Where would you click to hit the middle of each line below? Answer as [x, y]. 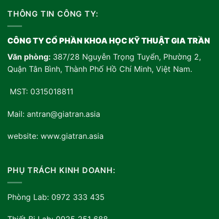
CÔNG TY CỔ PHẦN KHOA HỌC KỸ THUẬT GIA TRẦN [109, 40]
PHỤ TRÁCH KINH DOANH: [62, 170]
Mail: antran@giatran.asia [54, 114]
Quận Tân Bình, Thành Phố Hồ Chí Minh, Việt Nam [99, 69]
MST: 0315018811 [40, 91]
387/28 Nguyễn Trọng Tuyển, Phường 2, [127, 56]
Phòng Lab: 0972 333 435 [56, 197]
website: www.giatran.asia [55, 136]
